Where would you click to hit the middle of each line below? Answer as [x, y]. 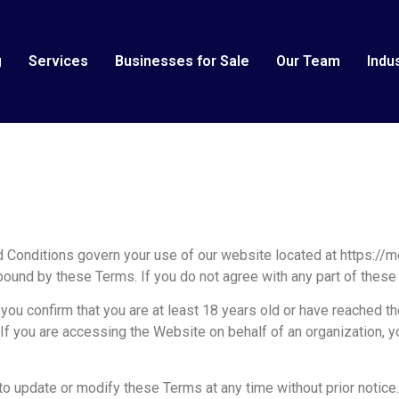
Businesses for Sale [182, 61]
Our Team [308, 61]
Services [58, 61]
